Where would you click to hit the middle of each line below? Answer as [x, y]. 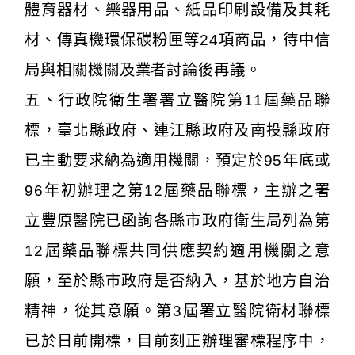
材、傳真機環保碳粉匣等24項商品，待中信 [177, 40]
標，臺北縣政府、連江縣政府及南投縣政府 [177, 130]
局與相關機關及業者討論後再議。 [143, 70]
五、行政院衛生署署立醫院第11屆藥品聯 [177, 100]
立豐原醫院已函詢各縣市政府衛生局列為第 [177, 220]
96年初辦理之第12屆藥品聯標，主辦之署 [177, 190]
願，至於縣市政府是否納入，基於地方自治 [177, 281]
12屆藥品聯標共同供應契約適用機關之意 [177, 250]
